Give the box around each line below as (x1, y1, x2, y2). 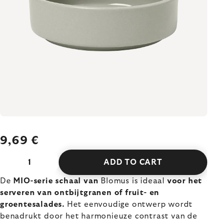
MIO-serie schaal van (13, 177, 99, 185)
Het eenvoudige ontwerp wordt (65, 200, 193, 208)
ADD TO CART (104, 158, 162, 166)
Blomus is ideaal (98, 177, 167, 185)
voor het (167, 177, 202, 185)
